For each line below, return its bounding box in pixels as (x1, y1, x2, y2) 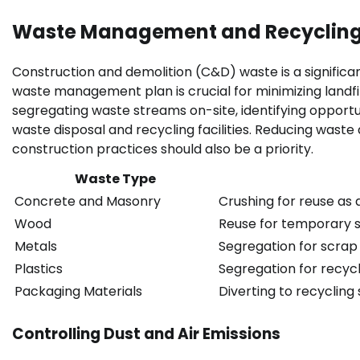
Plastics (14, 259, 63, 278)
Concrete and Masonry (14, 191, 161, 211)
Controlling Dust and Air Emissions (12, 322, 280, 345)
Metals (14, 236, 57, 256)
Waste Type (74, 169, 156, 188)
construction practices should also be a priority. (12, 139, 313, 158)
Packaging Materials (14, 281, 142, 301)
